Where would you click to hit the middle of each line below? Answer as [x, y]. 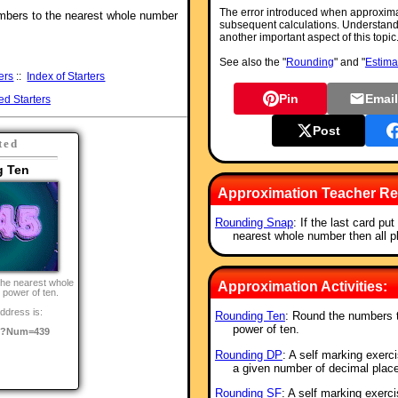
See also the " [252, 62]
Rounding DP [248, 354]
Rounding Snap [254, 223]
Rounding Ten [250, 316]
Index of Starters [66, 76]
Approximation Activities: [302, 287]
